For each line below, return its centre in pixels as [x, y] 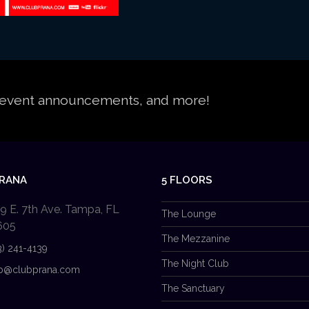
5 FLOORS [187, 180]
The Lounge [189, 213]
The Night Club [195, 263]
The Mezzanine [196, 238]
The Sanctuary [193, 288]
